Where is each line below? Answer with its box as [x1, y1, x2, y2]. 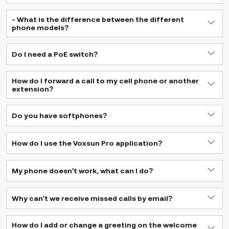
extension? [12, 85, 54, 93]
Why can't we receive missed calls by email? [12, 194, 173, 202]
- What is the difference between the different [12, 15, 184, 24]
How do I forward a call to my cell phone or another [12, 77, 199, 85]
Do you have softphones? [12, 111, 107, 120]
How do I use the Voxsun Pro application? [12, 139, 163, 147]
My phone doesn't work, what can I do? [12, 167, 153, 175]
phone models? [12, 24, 69, 32]
